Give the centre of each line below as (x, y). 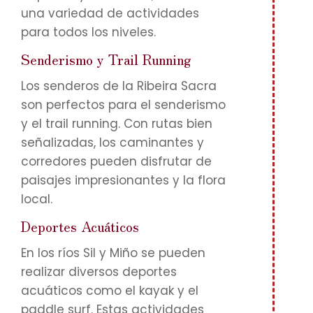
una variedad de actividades (110, 13)
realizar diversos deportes (99, 272)
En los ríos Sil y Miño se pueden (113, 253)
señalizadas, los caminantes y (112, 143)
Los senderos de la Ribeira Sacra (119, 86)
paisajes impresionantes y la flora (123, 180)
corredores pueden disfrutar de (116, 161)
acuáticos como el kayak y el (110, 291)
